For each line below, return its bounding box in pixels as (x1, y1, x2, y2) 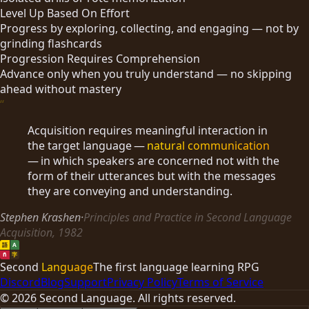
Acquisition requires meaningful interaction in (28, 123, 268, 139)
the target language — (28, 138, 147, 154)
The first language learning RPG (93, 259, 259, 275)
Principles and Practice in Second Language (83, 210, 292, 226)
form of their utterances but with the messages (28, 168, 276, 184)
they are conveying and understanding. (28, 183, 232, 199)
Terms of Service (177, 275, 263, 290)
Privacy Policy (107, 275, 177, 290)
